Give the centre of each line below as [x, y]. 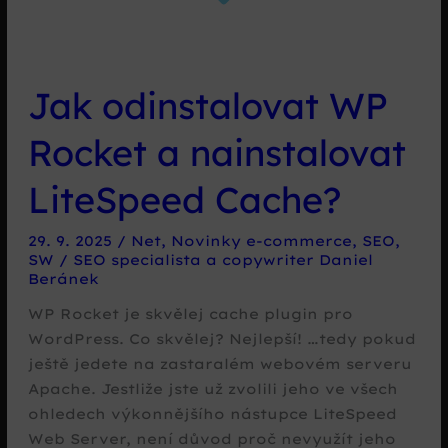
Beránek [63, 278]
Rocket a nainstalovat [216, 153]
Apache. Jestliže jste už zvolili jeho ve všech [212, 389]
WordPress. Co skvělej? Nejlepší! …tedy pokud [221, 339]
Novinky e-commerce [261, 240]
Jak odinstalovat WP [207, 106]
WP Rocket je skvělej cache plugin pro [190, 314]
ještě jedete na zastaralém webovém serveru [219, 364]
